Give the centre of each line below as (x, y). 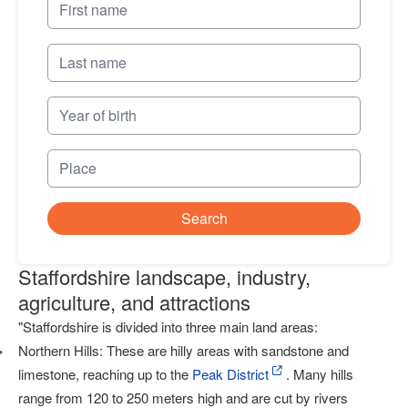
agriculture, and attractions (134, 302)
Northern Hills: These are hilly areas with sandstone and (184, 350)
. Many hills (320, 374)
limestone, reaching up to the (105, 374)
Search (204, 218)
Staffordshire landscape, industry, (164, 276)
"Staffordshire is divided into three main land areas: (168, 326)
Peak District (230, 374)
